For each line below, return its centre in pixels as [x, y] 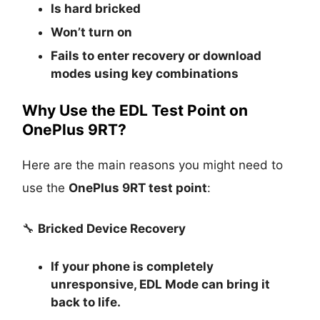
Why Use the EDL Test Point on [135, 110]
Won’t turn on [92, 32]
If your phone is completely [132, 266]
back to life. [86, 302]
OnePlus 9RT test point [138, 187]
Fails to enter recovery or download [156, 55]
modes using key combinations [145, 73]
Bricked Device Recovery [112, 228]
